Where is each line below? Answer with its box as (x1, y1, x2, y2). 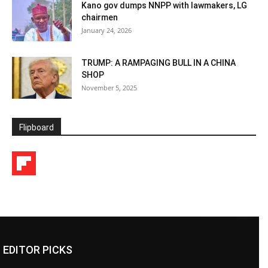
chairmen (81, 13, 118, 23)
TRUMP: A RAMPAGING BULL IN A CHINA (81, 58, 236, 68)
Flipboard (19, 123, 54, 133)
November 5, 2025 (81, 83, 137, 93)
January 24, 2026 (81, 26, 132, 35)
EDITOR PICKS (3, 243, 72, 257)
